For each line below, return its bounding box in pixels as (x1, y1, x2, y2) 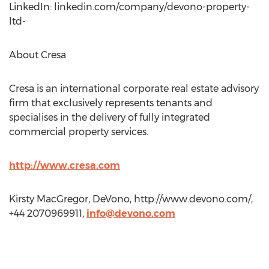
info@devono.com (86, 208, 175, 219)
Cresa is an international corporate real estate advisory (9, 83, 259, 94)
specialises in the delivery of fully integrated (9, 112, 210, 123)
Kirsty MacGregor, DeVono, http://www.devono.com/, (9, 193, 253, 205)
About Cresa (9, 49, 66, 61)
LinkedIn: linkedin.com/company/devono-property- (9, 1, 250, 13)
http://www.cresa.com (9, 160, 120, 171)
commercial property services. (9, 126, 148, 138)
